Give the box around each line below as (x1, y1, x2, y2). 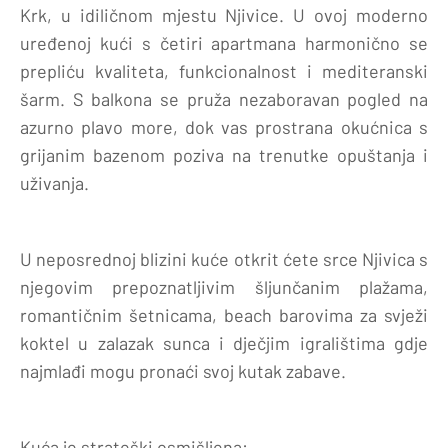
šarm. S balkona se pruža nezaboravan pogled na (20, 87, 428, 110)
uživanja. (20, 171, 89, 194)
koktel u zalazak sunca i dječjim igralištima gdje (20, 331, 428, 354)
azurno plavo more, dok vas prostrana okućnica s (20, 115, 428, 138)
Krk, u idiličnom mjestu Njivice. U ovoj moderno (20, 3, 428, 26)
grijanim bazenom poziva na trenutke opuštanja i (20, 143, 428, 166)
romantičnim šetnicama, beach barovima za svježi (20, 303, 428, 326)
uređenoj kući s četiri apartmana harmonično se (20, 31, 428, 54)
